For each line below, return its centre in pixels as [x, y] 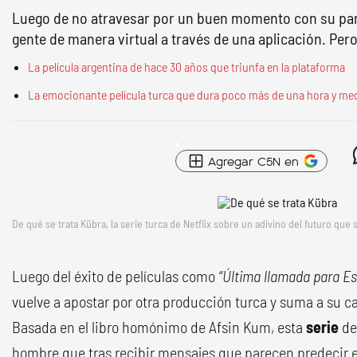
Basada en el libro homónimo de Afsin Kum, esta [159, 327]
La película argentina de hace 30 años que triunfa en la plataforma [186, 67]
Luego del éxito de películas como [114, 276]
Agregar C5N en [253, 161]
